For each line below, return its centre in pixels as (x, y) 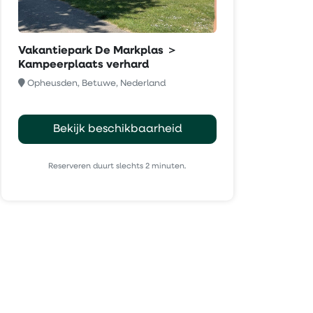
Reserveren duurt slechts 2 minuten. (117, 166)
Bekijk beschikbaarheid (117, 130)
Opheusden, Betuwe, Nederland (96, 84)
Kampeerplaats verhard (83, 65)
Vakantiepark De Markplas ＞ (98, 51)
